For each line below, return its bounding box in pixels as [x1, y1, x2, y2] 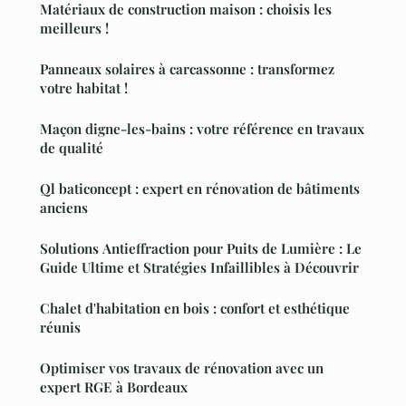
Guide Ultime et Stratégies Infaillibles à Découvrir [40, 257, 359, 276]
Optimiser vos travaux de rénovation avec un [40, 358, 324, 377]
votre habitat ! [40, 78, 128, 97]
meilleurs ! [40, 18, 109, 37]
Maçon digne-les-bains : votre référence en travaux [40, 119, 364, 138]
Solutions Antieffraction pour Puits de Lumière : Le [40, 238, 362, 257]
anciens [40, 198, 88, 217]
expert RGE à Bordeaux [40, 377, 188, 396]
